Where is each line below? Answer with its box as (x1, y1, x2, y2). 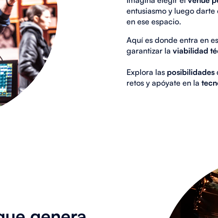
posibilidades (166, 67, 215, 77)
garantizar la (126, 45, 173, 55)
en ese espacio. (126, 16, 183, 26)
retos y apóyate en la (126, 77, 201, 88)
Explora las (126, 67, 167, 77)
